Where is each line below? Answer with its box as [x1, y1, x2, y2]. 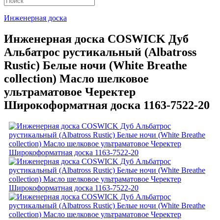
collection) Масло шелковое [4, 72, 149, 85]
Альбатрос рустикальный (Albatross [4, 45, 196, 58]
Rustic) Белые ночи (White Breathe [4, 58, 187, 72]
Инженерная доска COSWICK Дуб [4, 32, 189, 45]
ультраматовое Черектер [4, 85, 136, 98]
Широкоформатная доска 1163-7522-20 [4, 98, 210, 111]
